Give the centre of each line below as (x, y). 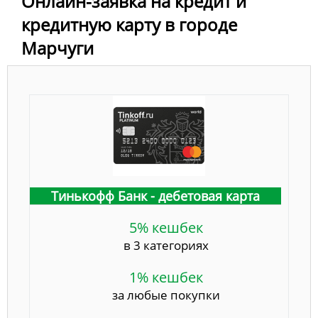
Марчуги (57, 48)
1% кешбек (166, 278)
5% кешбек (166, 228)
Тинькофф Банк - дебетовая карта (155, 196)
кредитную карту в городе (129, 25)
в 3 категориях (166, 246)
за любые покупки (166, 295)
